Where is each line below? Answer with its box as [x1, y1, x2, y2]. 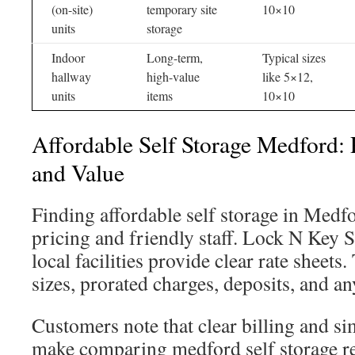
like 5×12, [262, 68, 313, 85]
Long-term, [147, 49, 203, 66]
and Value [32, 157, 124, 188]
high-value [147, 68, 200, 85]
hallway [52, 68, 91, 85]
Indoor [52, 49, 85, 66]
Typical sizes [262, 49, 326, 66]
